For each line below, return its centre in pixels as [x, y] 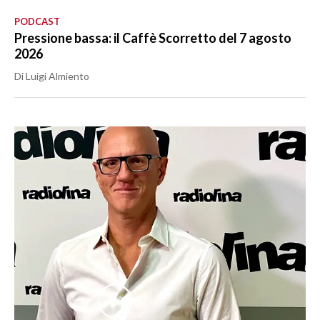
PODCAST [37, 22]
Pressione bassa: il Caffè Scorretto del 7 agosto [153, 38]
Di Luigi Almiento [52, 76]
